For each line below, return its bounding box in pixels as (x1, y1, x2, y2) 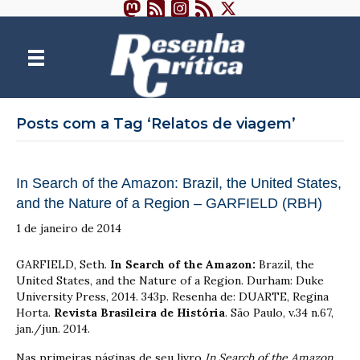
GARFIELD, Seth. (16, 256, 107, 272)
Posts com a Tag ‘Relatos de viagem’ (16, 114, 296, 133)
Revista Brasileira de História (54, 305, 225, 320)
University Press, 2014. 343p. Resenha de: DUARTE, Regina (16, 288, 329, 304)
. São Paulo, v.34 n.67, (225, 305, 333, 320)
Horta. (16, 305, 54, 320)
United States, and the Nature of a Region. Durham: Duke (16, 272, 324, 288)
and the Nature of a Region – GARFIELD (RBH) (16, 194, 322, 211)
